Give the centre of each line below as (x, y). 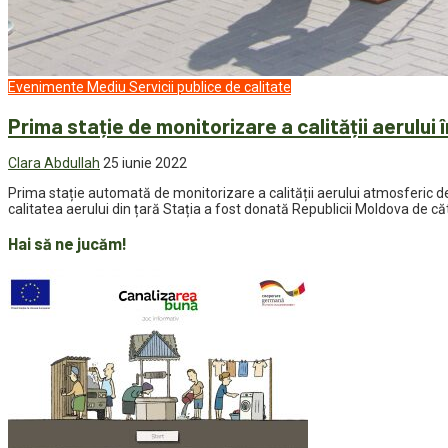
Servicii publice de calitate (210, 87)
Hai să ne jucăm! (67, 243)
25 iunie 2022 (145, 163)
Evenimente (46, 87)
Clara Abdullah (54, 163)
